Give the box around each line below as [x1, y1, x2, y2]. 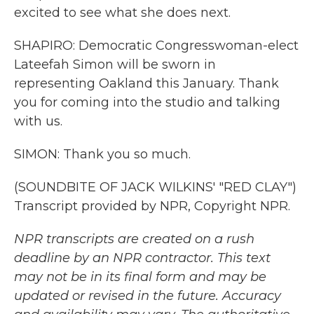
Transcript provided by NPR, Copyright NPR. [14, 198, 290, 214]
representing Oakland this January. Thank [14, 76, 279, 91]
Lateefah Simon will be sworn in [14, 57, 216, 72]
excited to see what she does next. [14, 5, 231, 20]
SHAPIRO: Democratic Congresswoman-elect [14, 38, 299, 53]
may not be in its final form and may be [14, 269, 266, 285]
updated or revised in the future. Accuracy [14, 288, 281, 303]
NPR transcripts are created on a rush [14, 231, 254, 247]
